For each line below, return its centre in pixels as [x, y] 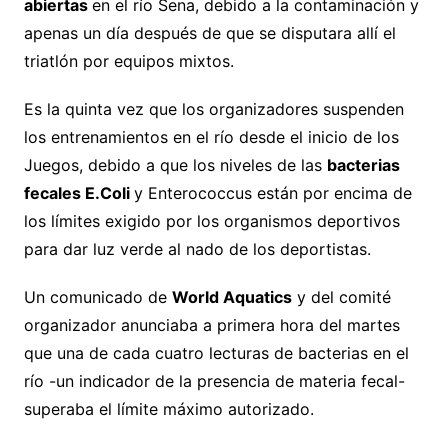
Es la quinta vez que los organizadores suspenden [213, 108]
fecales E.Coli [78, 192]
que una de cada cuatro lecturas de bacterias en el [216, 352]
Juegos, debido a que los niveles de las [175, 164]
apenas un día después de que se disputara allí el [209, 32]
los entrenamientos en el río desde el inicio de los [211, 136]
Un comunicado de [97, 296]
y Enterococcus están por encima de [272, 192]
